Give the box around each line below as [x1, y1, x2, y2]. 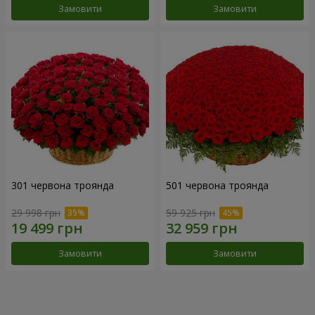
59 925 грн [166, 205, 215, 219]
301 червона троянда [11, 179, 114, 193]
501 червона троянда [166, 179, 269, 193]
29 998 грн [11, 205, 60, 219]
